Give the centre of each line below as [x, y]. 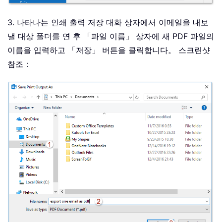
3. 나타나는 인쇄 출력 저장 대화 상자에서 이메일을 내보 [108, 23]
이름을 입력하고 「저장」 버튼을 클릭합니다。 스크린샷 [109, 50]
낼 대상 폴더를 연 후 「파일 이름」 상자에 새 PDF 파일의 [111, 36]
